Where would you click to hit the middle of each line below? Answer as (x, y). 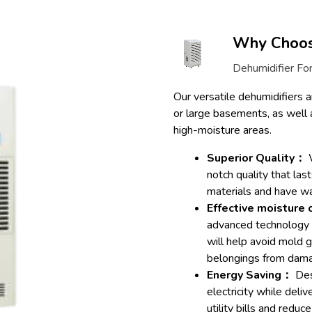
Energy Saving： (250, 275)
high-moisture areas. (223, 130)
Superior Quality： (256, 158)
